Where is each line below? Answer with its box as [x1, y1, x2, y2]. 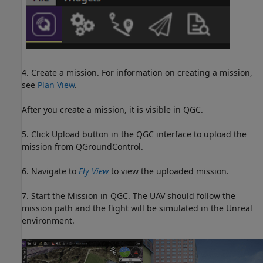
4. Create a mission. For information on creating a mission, [22, 66, 252, 78]
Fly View [79, 165, 109, 177]
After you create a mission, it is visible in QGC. [22, 103, 203, 115]
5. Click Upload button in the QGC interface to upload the [22, 128, 247, 140]
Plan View [38, 79, 75, 90]
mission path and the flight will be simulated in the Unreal [22, 202, 252, 214]
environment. [22, 214, 75, 226]
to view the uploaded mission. [109, 165, 229, 177]
